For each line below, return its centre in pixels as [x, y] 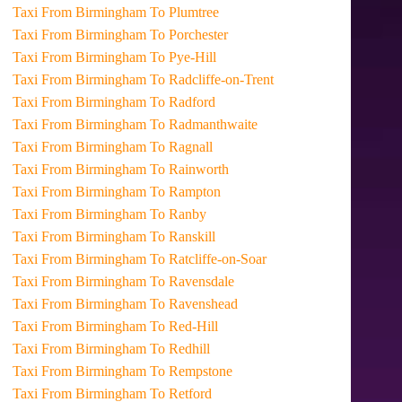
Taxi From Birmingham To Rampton [149, 192]
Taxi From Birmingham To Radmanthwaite [167, 124]
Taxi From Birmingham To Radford [146, 102]
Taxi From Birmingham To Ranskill [146, 236]
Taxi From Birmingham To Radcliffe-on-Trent [175, 79]
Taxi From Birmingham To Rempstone [154, 371]
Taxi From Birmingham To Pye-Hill [146, 57]
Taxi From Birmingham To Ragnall [144, 147]
